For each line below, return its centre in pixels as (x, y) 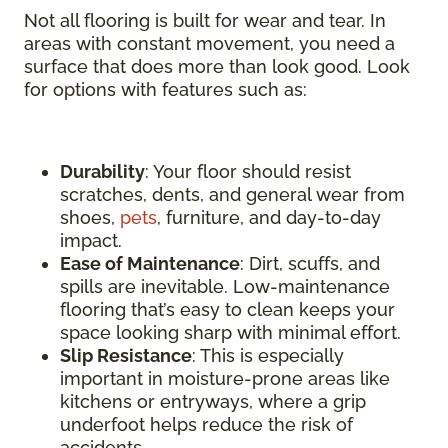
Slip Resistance (126, 355)
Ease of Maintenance (150, 263)
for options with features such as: (165, 89)
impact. (91, 240)
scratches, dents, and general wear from (232, 194)
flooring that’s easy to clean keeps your (227, 309)
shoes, (90, 217)
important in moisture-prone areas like (225, 378)
